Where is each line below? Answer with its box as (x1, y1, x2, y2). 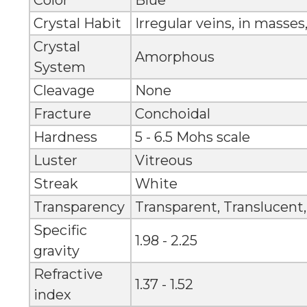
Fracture (33, 106, 91, 123)
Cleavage (33, 82, 95, 99)
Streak (33, 175, 78, 193)
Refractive (33, 266, 103, 283)
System (33, 59, 86, 76)
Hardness (33, 129, 97, 146)
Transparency (33, 199, 125, 216)
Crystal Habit (33, 15, 121, 32)
